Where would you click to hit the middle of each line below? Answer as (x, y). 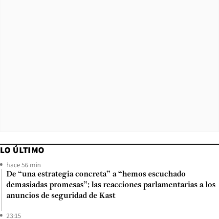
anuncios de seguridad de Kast (61, 196)
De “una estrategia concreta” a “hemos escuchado (96, 174)
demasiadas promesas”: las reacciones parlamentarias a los (111, 185)
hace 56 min (24, 164)
